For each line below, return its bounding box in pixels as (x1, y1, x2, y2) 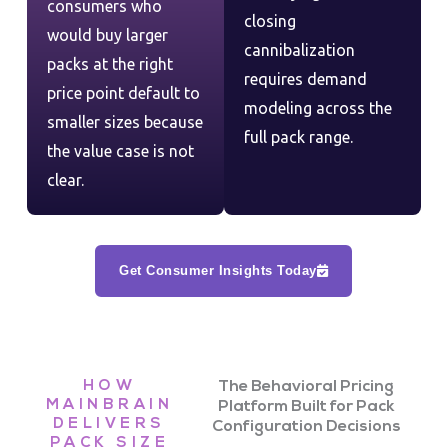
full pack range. (243, 127, 353, 146)
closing (243, 11, 296, 30)
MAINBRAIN (45, 398, 174, 414)
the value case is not (46, 142, 194, 161)
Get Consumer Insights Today (119, 263, 317, 279)
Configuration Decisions (211, 419, 401, 436)
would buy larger (46, 26, 168, 45)
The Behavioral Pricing (218, 379, 395, 396)
